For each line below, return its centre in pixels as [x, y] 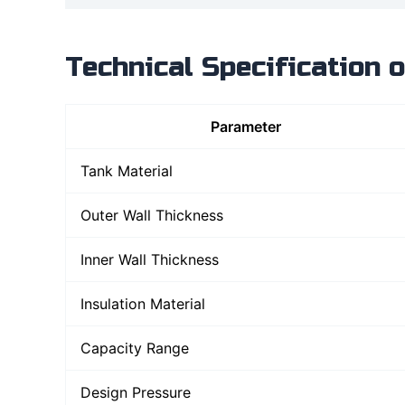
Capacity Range [135, 348]
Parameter [245, 126]
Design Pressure [136, 392]
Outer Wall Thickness [152, 215]
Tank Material [127, 170]
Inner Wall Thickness [150, 259]
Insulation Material [143, 303]
